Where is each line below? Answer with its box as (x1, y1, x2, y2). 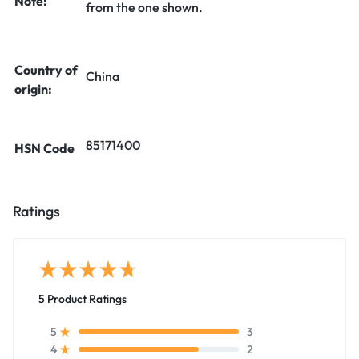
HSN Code (14, 140, 75, 156)
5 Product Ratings (38, 291, 127, 306)
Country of (14, 62, 78, 78)
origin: (14, 81, 52, 97)
